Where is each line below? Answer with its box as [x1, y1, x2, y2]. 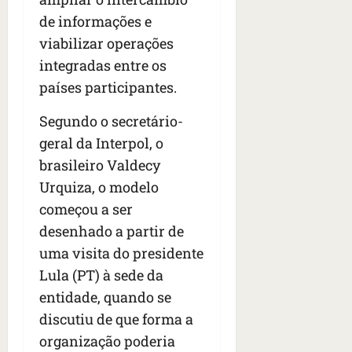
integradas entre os [39, 56, 167, 75]
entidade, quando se [39, 288, 171, 307]
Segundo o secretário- [39, 112, 183, 131]
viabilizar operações [39, 34, 174, 53]
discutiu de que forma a [39, 310, 193, 329]
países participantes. [39, 78, 177, 97]
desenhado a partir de [39, 222, 184, 241]
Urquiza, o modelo [39, 178, 159, 197]
